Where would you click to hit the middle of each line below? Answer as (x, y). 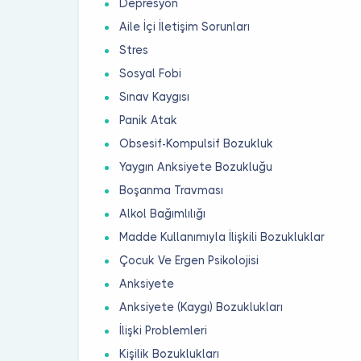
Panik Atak (149, 120)
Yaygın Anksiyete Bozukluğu (196, 166)
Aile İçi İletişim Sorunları (185, 26)
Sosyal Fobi (151, 73)
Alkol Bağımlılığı (163, 213)
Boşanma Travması (172, 190)
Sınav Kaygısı (155, 96)
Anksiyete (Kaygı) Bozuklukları (201, 307)
